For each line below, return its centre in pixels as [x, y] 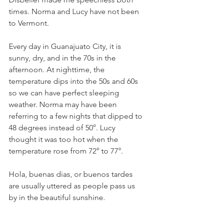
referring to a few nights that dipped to [77, 116]
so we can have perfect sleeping [65, 93]
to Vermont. [29, 23]
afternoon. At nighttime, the [58, 70]
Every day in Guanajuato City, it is [66, 46]
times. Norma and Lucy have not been [75, 11]
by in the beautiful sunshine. [57, 197]
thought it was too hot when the [64, 139]
